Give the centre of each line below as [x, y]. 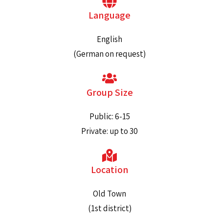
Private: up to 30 [109, 131]
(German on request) [109, 54]
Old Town [109, 194]
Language [109, 15]
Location [109, 170]
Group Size [109, 92]
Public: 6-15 [109, 116]
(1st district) [109, 208]
